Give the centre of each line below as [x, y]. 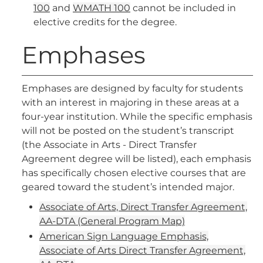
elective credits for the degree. [105, 22]
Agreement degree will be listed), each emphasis [136, 159]
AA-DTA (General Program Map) [112, 221]
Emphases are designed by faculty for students [132, 88]
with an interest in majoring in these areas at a [130, 102]
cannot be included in [183, 8]
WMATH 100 [102, 8]
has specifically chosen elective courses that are [134, 173]
